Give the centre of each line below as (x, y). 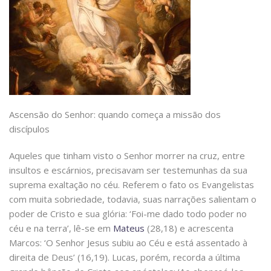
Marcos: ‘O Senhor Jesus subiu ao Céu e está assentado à (128, 243)
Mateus (129, 228)
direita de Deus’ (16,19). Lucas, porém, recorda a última (125, 257)
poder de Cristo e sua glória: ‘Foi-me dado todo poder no (128, 214)
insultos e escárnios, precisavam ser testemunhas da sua (128, 170)
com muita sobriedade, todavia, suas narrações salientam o (133, 199)
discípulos (29, 129)
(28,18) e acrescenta (189, 228)
